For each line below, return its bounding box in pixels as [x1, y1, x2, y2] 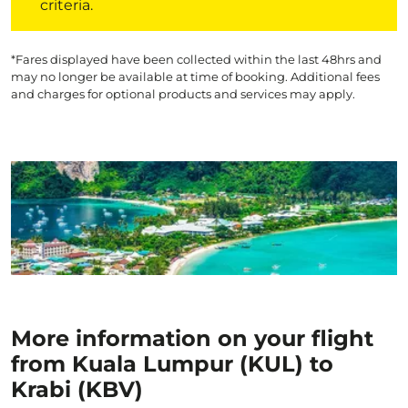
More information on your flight [11, 325, 373, 352]
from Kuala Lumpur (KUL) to [11, 351, 333, 377]
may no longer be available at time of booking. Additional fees [11, 69, 380, 84]
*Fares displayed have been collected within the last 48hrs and [11, 52, 382, 66]
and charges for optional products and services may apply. [11, 87, 355, 101]
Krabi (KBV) [11, 376, 143, 403]
